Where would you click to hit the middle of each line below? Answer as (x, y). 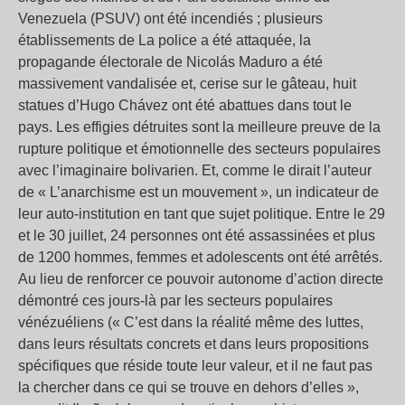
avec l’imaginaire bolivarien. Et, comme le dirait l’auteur (195, 171)
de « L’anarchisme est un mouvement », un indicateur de (198, 193)
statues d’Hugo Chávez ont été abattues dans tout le (185, 106)
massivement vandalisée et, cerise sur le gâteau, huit (187, 84)
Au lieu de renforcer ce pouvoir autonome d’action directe (201, 279)
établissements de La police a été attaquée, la (165, 41)
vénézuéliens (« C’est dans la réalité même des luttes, (191, 323)
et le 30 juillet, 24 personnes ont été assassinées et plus (197, 236)
